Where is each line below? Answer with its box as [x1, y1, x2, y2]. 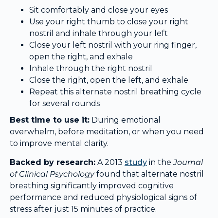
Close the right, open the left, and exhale [29, 75, 188, 85]
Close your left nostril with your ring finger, [29, 40, 197, 50]
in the [147, 157, 173, 167]
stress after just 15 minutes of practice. [10, 204, 157, 214]
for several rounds [29, 99, 100, 109]
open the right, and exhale [29, 52, 133, 62]
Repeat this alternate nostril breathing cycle [29, 87, 201, 97]
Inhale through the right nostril [29, 64, 152, 73]
